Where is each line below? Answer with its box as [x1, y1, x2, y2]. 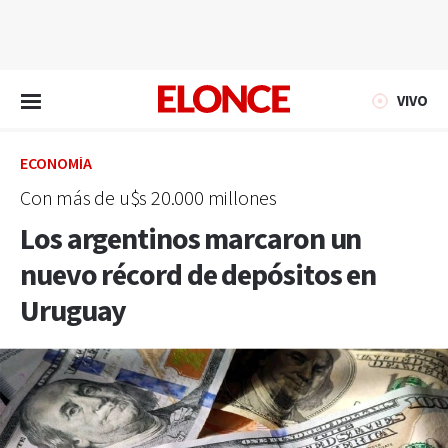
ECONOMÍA [20, 154, 92, 175]
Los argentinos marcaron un [20, 220, 362, 260]
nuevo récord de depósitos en [20, 256, 377, 296]
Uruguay [20, 292, 127, 332]
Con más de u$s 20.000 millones [20, 186, 277, 212]
